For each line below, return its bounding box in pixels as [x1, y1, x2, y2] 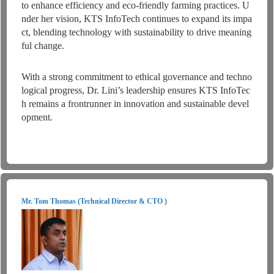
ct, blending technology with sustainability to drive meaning [21, 27, 251, 38]
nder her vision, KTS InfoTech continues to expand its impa [21, 13, 252, 24]
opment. [21, 112, 53, 123]
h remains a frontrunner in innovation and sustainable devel [21, 98, 249, 109]
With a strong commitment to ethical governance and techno [21, 72, 252, 83]
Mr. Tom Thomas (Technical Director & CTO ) [21, 196, 167, 206]
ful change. [21, 40, 64, 51]
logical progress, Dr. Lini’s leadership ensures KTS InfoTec [21, 85, 250, 96]
